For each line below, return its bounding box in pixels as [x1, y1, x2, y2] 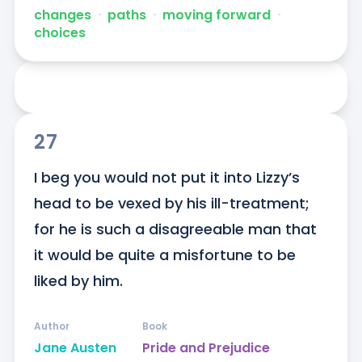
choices [33, 23, 86, 43]
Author [33, 319, 69, 334]
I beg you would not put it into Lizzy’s [33, 167, 300, 188]
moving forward [162, 6, 271, 25]
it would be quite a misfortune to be [33, 245, 296, 266]
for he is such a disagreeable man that [33, 219, 317, 240]
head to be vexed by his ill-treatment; [33, 193, 309, 214]
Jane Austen [33, 339, 116, 358]
